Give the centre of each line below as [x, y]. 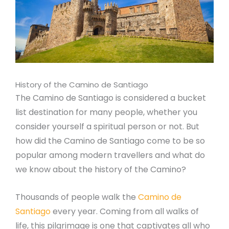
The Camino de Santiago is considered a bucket [111, 98]
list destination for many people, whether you [106, 112]
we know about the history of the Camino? [101, 169]
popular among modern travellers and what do [110, 155]
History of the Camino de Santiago [82, 85]
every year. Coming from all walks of [125, 211]
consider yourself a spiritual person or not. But [107, 127]
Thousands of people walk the [77, 197]
